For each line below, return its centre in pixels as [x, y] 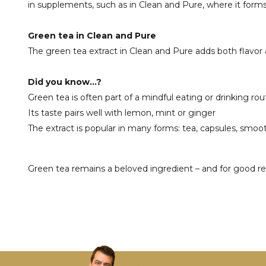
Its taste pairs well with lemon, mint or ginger [122, 113]
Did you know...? [65, 82]
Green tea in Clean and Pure [92, 36]
